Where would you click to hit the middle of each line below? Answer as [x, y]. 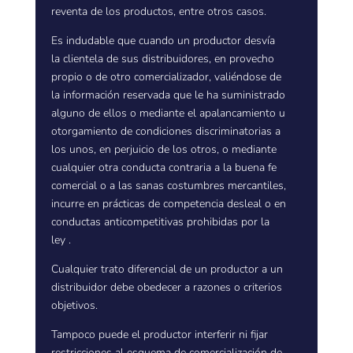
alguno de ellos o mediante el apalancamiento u [168, 113]
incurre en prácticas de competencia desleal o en [168, 204]
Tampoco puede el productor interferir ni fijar [159, 334]
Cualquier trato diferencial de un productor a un [167, 269]
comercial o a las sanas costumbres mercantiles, [168, 186]
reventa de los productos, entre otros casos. [158, 11]
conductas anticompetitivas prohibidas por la [160, 222]
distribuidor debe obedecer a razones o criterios [166, 287]
